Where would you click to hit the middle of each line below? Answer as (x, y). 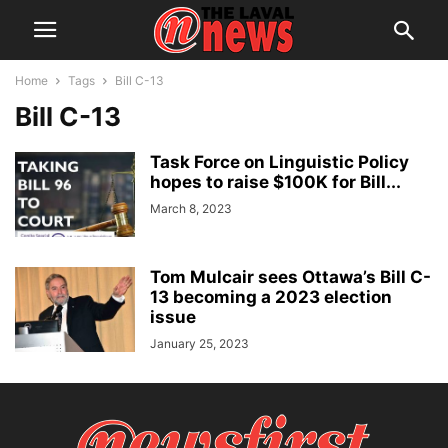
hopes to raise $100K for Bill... (275, 182)
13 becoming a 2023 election (271, 297)
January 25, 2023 (199, 343)
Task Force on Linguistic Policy (279, 162)
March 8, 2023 (191, 208)
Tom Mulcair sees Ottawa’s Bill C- (290, 277)
